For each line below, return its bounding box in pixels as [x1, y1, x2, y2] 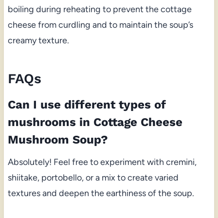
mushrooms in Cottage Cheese [7, 115, 182, 129]
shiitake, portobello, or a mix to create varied [7, 172, 179, 183]
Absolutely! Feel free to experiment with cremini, [7, 156, 197, 167]
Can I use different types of [7, 97, 166, 111]
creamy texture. [7, 35, 69, 46]
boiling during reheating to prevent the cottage [7, 3, 192, 15]
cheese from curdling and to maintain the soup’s [7, 19, 193, 30]
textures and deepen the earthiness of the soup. [7, 187, 194, 199]
